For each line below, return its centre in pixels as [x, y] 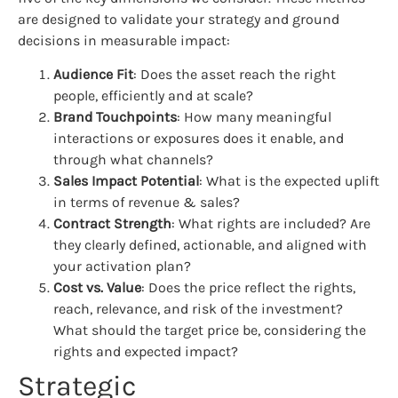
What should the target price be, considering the [210, 330]
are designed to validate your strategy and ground [179, 19]
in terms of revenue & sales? [147, 202]
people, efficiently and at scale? [153, 95]
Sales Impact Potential [126, 180]
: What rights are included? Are [271, 223]
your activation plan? [122, 266]
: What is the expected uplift [289, 180]
